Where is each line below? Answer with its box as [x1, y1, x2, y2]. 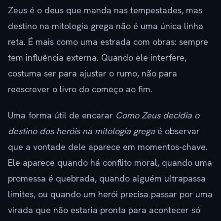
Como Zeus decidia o [115, 110, 199, 121]
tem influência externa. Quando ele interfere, [8, 52, 186, 64]
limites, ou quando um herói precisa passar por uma [8, 188, 213, 200]
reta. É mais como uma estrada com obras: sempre [8, 36, 208, 48]
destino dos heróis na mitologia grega [8, 125, 155, 137]
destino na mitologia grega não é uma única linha [8, 20, 203, 32]
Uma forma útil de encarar [8, 110, 115, 121]
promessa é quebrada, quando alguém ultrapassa [8, 173, 206, 184]
